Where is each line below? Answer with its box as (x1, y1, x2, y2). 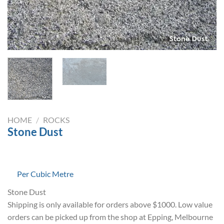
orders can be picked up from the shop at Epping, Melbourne (7, 211, 213, 221)
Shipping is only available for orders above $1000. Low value (7, 199, 212, 209)
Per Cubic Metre (17, 168, 73, 178)
